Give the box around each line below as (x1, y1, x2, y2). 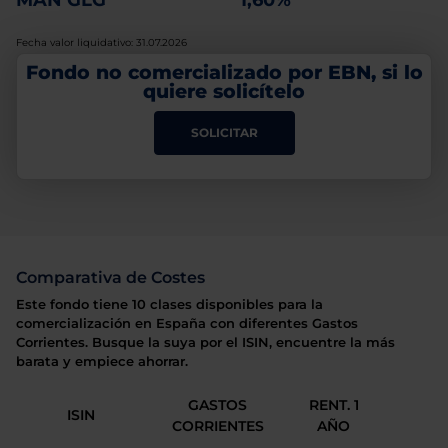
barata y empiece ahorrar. (16, 354, 188, 369)
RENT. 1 (308, 396, 359, 414)
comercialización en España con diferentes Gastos (16, 316, 358, 331)
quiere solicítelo (143, 78, 305, 103)
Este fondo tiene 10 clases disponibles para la (16, 297, 323, 312)
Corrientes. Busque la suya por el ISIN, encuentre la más (16, 335, 395, 350)
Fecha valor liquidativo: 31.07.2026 (16, 36, 187, 49)
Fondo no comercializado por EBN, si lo (25, 59, 423, 84)
